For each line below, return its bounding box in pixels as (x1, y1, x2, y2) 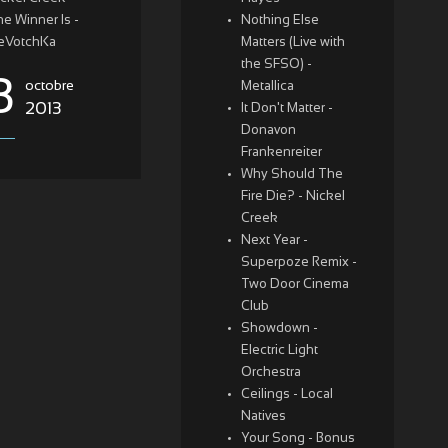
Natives (240, 411, 286, 423)
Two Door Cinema (240, 279, 349, 291)
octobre (25, 80, 75, 93)
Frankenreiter (240, 147, 322, 159)
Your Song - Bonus (240, 433, 355, 445)
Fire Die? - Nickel (240, 191, 345, 203)
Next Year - (240, 235, 308, 247)
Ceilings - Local (240, 389, 333, 401)
